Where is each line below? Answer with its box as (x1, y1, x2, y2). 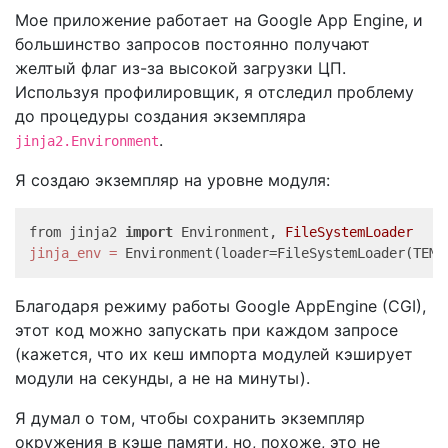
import (125, 224, 173, 240)
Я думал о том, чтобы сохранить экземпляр (15, 408, 365, 428)
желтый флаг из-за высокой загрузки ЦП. (15, 58, 346, 78)
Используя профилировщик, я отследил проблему (15, 82, 414, 102)
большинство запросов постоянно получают (15, 34, 370, 54)
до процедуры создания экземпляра (15, 106, 306, 126)
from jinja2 (29, 224, 125, 240)
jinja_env (29, 245, 101, 261)
